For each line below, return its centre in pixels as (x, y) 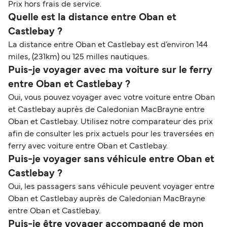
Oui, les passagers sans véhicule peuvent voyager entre (111, 187)
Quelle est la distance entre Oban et (92, 18)
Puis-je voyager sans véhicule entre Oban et (111, 160)
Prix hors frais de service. (55, 5)
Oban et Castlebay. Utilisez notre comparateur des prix (110, 122)
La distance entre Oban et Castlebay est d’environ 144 (108, 45)
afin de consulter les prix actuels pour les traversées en (111, 135)
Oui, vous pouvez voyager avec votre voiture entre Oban (111, 98)
